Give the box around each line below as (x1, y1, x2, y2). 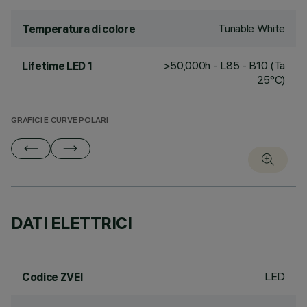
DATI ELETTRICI (11, 212, 132, 233)
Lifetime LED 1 (22, 59, 93, 73)
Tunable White (218, 21, 285, 35)
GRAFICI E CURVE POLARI (11, 116, 108, 125)
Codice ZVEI (22, 270, 84, 284)
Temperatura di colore (22, 22, 136, 36)
